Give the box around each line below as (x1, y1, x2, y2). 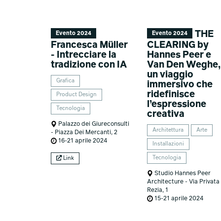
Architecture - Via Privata (147, 178, 220, 185)
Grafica (56, 78, 74, 84)
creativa (147, 110, 185, 119)
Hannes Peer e (147, 50, 212, 60)
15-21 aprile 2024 (153, 195, 204, 202)
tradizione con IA (50, 60, 127, 70)
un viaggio (147, 70, 194, 80)
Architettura (152, 127, 184, 134)
